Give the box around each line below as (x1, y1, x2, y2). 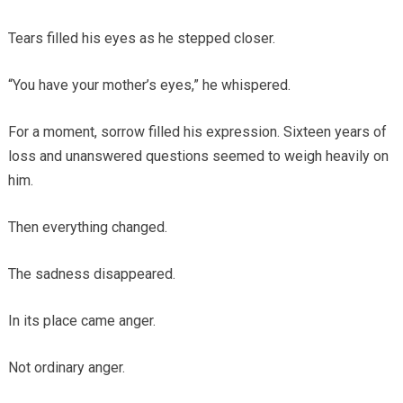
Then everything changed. (7, 218, 167, 236)
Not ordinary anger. (7, 358, 125, 376)
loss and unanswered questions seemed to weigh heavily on (7, 147, 389, 165)
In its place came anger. (7, 311, 156, 329)
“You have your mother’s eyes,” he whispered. (7, 76, 291, 94)
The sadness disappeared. (7, 264, 175, 282)
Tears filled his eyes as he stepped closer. (7, 29, 275, 47)
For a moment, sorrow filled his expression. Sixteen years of (7, 122, 387, 140)
